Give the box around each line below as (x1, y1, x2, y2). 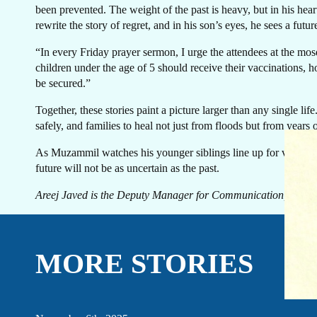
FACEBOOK (17, 156, 89, 170)
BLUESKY (109, 156, 170, 170)
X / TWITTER (17, 201, 98, 215)
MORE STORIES (35, 248, 253, 279)
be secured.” (35, 77, 91, 89)
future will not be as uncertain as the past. (35, 162, 219, 174)
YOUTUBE (109, 178, 172, 192)
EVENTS (17, 133, 68, 147)
